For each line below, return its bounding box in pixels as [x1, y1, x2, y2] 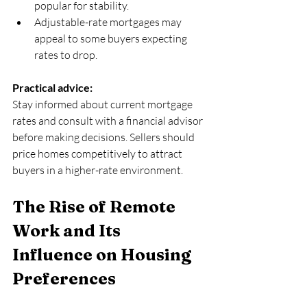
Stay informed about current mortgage [12, 97, 195, 111]
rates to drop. [34, 47, 97, 62]
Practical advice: [12, 80, 93, 94]
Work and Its [12, 220, 124, 241]
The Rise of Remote [12, 196, 179, 217]
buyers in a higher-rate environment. [12, 162, 183, 177]
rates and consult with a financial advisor [12, 113, 205, 127]
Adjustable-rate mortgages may [34, 14, 184, 29]
